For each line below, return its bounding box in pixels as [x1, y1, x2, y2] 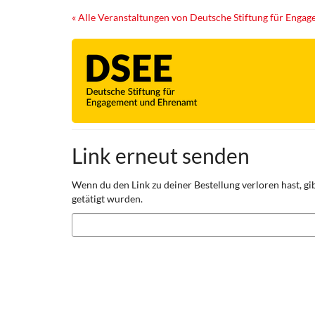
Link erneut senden [72, 143, 250, 169]
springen [10, 49, 48, 61]
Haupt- [10, 20, 41, 33]
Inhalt [10, 34, 35, 47]
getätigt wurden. [72, 193, 143, 205]
